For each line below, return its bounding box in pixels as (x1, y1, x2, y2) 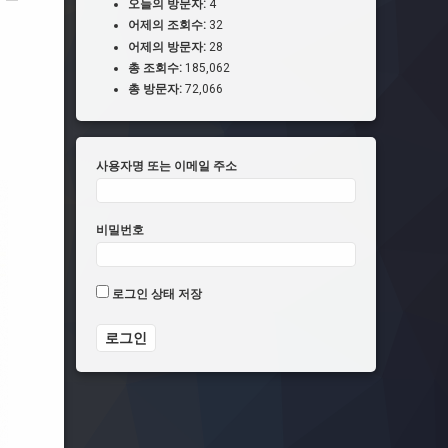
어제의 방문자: (128, 39, 209, 54)
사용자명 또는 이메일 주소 (96, 158, 237, 173)
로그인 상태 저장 (109, 287, 202, 302)
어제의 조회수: (128, 18, 209, 33)
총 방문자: (128, 81, 185, 96)
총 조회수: (128, 60, 185, 75)
